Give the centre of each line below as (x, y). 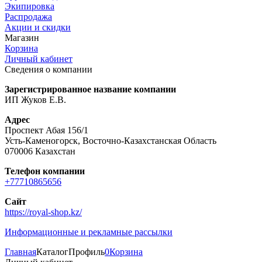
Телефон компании (45, 171)
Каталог (52, 252)
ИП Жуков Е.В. (35, 100)
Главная (20, 252)
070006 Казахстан (40, 151)
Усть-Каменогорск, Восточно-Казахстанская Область (111, 141)
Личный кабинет (39, 59)
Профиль (87, 252)
